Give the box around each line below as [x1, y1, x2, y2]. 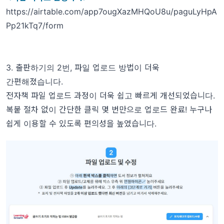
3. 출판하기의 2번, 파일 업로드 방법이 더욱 [6, 62, 159, 72]
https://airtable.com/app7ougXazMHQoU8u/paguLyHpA [6, 6, 217, 16]
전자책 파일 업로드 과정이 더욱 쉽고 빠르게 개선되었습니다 [6, 90, 213, 100]
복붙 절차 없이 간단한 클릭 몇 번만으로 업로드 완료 [6, 104, 185, 114]
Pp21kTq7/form [6, 20, 63, 30]
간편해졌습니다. [6, 76, 63, 86]
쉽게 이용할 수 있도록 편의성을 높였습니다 [6, 118, 154, 128]
